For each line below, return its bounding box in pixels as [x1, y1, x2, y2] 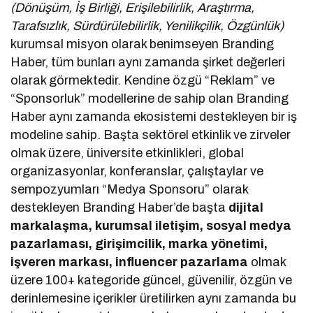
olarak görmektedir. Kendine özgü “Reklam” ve [10, 73, 275, 88]
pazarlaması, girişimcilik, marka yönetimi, [10, 237, 268, 252]
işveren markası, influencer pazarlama [10, 255, 249, 270]
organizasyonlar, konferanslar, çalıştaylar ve [10, 164, 264, 179]
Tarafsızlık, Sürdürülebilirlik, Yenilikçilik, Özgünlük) [10, 19, 284, 34]
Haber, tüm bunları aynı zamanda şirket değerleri [10, 55, 286, 70]
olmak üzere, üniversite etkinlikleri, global [10, 146, 245, 161]
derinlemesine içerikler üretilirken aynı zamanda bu [10, 291, 297, 306]
